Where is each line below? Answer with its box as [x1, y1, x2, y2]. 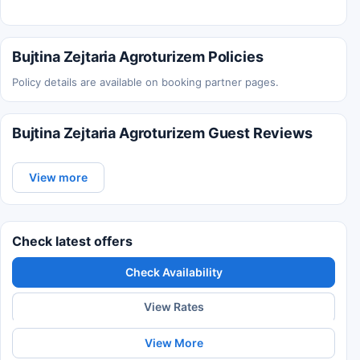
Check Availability [125, 264, 223, 279]
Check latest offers [12, 232, 133, 249]
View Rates [143, 300, 204, 314]
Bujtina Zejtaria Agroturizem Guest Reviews [12, 124, 313, 141]
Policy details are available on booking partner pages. [12, 75, 279, 88]
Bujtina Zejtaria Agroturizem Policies [12, 47, 264, 65]
